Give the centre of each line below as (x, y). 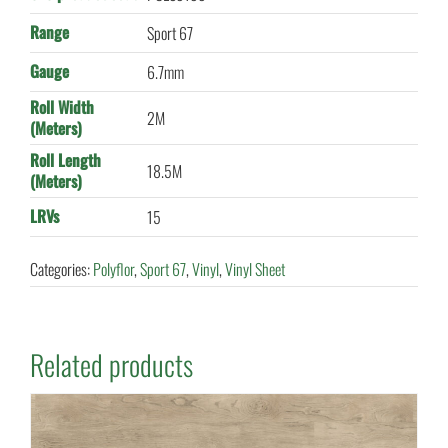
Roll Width (61, 107)
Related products (111, 365)
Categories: (61, 269)
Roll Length (65, 160)
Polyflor (113, 269)
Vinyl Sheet (254, 269)
